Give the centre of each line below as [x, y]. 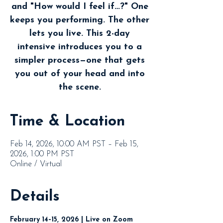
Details [35, 197]
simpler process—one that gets [80, 61]
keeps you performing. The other [80, 20]
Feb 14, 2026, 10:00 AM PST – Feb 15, [74, 145]
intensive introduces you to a [80, 47]
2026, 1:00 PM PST [42, 155]
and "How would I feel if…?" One [80, 7]
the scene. [80, 88]
